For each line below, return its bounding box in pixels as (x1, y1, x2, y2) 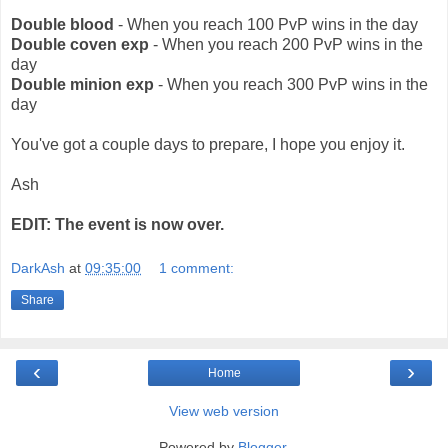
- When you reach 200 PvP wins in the (149, 36, 423, 54)
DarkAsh (11, 259, 65, 276)
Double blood (11, 16, 114, 34)
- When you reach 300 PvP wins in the (154, 76, 428, 94)
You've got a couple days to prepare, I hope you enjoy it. (11, 136, 405, 154)
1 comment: (159, 259, 235, 276)
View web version (169, 402, 279, 419)
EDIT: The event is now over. (11, 216, 224, 234)
